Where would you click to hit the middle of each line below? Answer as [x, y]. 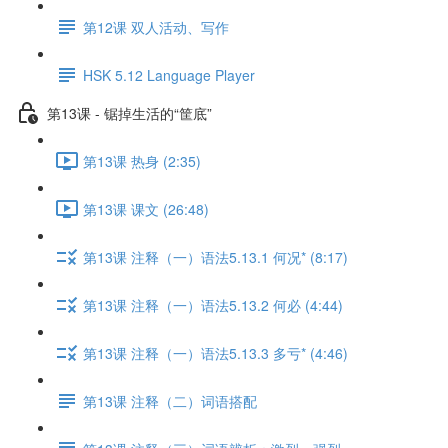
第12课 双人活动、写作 [156, 26]
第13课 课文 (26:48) [146, 208]
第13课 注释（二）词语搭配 [170, 400]
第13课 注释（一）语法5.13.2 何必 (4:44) [213, 304]
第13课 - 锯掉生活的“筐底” [129, 112]
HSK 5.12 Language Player [169, 74]
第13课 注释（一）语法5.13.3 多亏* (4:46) [215, 352]
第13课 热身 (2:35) [142, 160]
